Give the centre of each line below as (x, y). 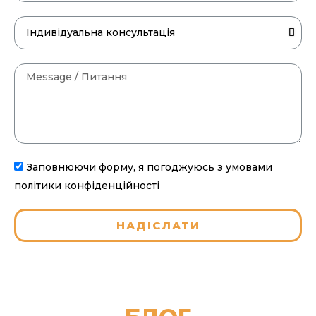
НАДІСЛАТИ (158, 225)
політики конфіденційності (87, 185)
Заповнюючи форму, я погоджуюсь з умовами (150, 167)
